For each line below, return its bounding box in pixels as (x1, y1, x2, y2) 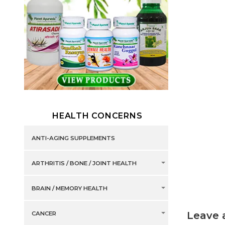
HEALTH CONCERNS (52, 111, 143, 121)
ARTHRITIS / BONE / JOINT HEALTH (31, 160, 137, 167)
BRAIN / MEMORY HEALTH (31, 185, 107, 192)
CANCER (31, 210, 56, 217)
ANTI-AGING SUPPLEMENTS (31, 135, 115, 142)
